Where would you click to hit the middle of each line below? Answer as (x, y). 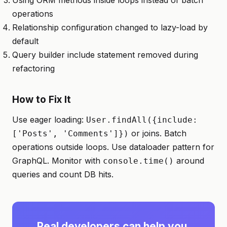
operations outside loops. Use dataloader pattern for (113, 147)
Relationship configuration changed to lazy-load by (110, 27)
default (25, 41)
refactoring (33, 68)
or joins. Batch (158, 133)
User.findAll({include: (142, 120)
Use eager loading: (49, 120)
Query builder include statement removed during (105, 55)
